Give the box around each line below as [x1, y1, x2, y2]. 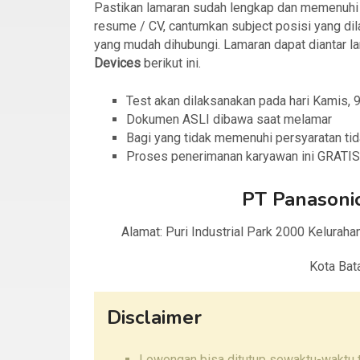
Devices [94, 55, 141, 72]
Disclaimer [107, 304, 202, 330]
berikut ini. [144, 55, 201, 72]
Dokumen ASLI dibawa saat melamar [126, 112, 332, 128]
